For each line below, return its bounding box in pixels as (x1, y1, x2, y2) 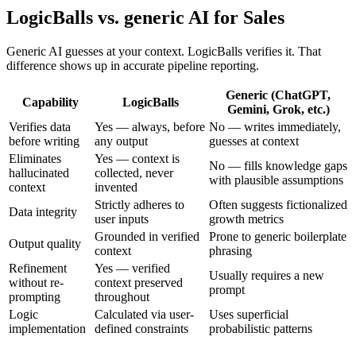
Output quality (9, 236, 81, 250)
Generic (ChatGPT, (226, 87, 331, 102)
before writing (9, 133, 79, 148)
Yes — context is (95, 151, 180, 165)
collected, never (95, 165, 173, 180)
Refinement (9, 261, 67, 275)
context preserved (95, 275, 183, 289)
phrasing (209, 243, 252, 257)
